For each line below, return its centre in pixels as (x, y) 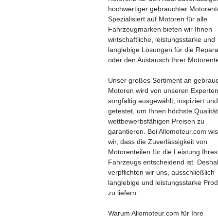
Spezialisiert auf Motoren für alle (158, 19)
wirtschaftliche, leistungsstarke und (162, 39)
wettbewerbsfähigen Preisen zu (156, 121)
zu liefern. (123, 192)
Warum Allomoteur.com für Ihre (156, 213)
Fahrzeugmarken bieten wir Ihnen (160, 29)
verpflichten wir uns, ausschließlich (161, 172)
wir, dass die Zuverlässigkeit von (158, 141)
